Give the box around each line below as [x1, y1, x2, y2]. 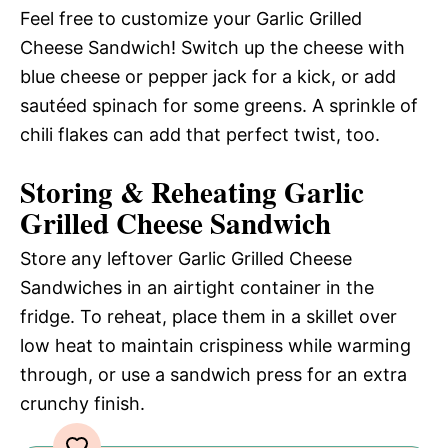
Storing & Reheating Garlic [20, 171, 364, 214]
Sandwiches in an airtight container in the [20, 277, 374, 299]
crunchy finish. [20, 393, 145, 415]
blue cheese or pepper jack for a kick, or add [20, 66, 396, 88]
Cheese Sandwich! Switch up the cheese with [20, 37, 405, 59]
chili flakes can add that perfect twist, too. [20, 124, 380, 146]
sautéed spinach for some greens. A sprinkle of [20, 95, 418, 117]
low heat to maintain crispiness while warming [20, 335, 411, 357]
